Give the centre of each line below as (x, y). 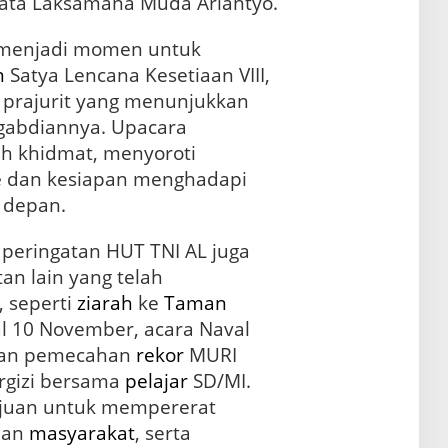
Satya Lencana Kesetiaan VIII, (137, 75)
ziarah (104, 303)
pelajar (156, 381)
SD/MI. (219, 381)
